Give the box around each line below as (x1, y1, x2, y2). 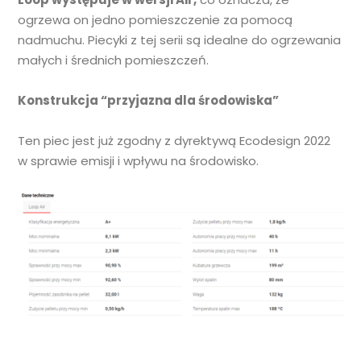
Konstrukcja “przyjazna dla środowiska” (18, 92, 280, 110)
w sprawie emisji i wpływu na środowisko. (18, 152, 259, 170)
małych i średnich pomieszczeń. (18, 52, 210, 69)
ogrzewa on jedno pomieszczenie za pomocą (18, 11, 293, 29)
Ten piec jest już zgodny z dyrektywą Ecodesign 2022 (18, 132, 331, 150)
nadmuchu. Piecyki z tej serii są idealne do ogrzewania (18, 31, 342, 49)
